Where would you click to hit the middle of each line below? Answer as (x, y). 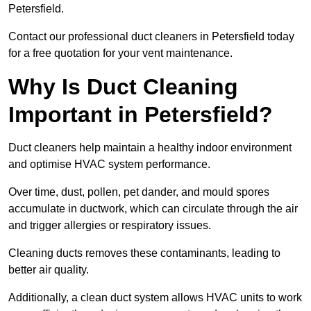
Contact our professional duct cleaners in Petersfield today (151, 37)
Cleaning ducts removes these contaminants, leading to (144, 253)
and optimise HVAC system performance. (109, 165)
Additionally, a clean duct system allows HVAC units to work (155, 298)
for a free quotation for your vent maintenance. (120, 53)
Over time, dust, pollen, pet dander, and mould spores (139, 192)
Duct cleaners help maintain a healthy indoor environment (150, 148)
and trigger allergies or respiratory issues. (110, 226)
